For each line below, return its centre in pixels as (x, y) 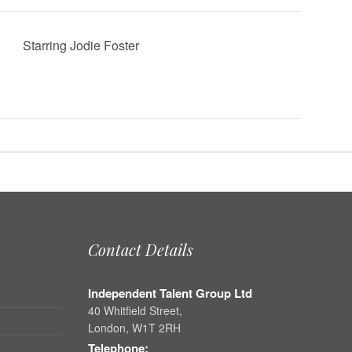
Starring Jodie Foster (81, 45)
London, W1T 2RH (134, 328)
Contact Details (140, 249)
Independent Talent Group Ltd (170, 293)
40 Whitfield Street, (135, 310)
